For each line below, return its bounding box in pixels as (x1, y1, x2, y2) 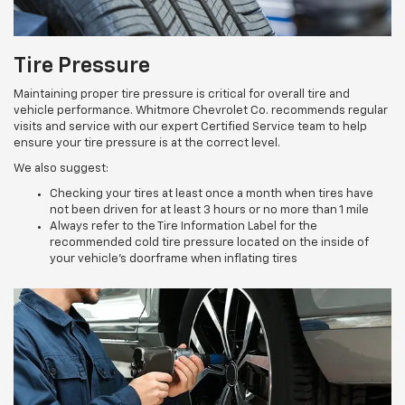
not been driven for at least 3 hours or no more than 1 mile (50, 204, 369, 217)
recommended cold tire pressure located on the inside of (50, 237, 369, 250)
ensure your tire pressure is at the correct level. (14, 137, 280, 150)
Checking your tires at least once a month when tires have (50, 188, 373, 201)
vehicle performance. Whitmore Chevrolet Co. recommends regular (14, 105, 388, 118)
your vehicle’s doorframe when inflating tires (50, 253, 297, 266)
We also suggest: (14, 163, 108, 175)
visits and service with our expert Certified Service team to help (14, 121, 367, 134)
